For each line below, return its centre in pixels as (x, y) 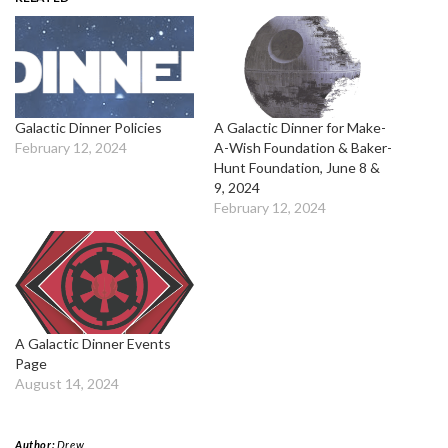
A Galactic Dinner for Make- (300, 128)
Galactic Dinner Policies (88, 128)
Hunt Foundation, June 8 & (297, 168)
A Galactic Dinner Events (93, 343)
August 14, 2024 (67, 383)
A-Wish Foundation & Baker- (303, 148)
